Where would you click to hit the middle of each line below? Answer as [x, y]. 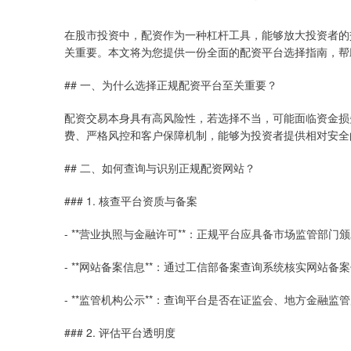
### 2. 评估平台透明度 [120, 332]
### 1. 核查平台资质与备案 [131, 201]
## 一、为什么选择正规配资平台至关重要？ [171, 85]
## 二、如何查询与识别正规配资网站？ [160, 168]
